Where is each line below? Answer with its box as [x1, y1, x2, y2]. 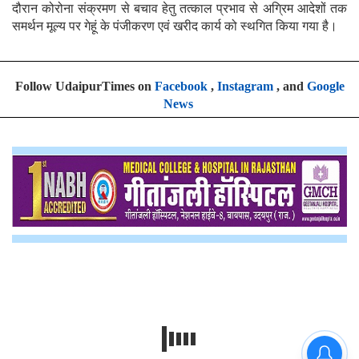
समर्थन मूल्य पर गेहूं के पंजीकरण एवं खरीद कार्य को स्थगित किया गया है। [12, 18, 337, 33]
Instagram [216, 79, 273, 93]
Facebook [154, 79, 208, 93]
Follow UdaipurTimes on [14, 79, 155, 93]
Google [306, 79, 345, 93]
